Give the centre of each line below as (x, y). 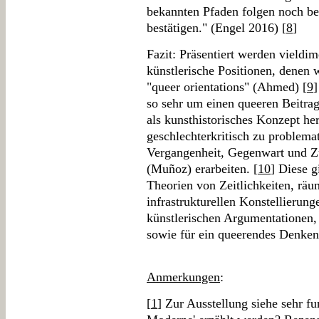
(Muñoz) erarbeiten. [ (202, 169)
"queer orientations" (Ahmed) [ (227, 87)
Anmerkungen (183, 277)
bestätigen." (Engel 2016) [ (216, 28)
